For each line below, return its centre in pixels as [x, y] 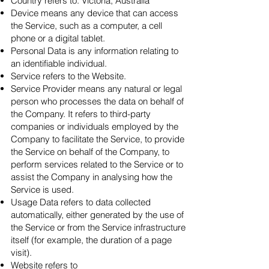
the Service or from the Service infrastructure [98, 227]
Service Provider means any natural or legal [96, 89]
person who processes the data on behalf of [97, 101]
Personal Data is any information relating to [95, 51]
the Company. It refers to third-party [81, 114]
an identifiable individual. [59, 63]
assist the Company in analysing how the [92, 177]
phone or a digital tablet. [58, 38]
